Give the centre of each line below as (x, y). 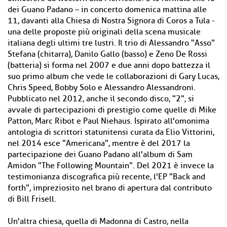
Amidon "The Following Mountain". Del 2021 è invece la (111, 166)
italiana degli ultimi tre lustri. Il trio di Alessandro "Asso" (111, 43)
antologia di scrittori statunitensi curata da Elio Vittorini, (111, 132)
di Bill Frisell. (32, 199)
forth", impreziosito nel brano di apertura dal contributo (110, 188)
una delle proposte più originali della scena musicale (104, 32)
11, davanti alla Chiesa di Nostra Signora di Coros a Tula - (111, 21)
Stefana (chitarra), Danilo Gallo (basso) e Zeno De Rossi (107, 54)
